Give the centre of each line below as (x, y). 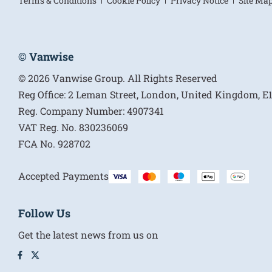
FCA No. (37, 143)
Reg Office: (42, 94)
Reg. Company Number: (71, 110)
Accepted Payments (63, 175)
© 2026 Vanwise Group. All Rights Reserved (118, 78)
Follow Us (44, 213)
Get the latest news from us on (88, 234)
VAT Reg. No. (47, 127)
